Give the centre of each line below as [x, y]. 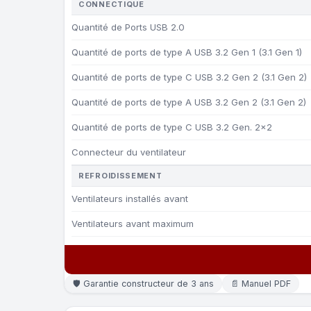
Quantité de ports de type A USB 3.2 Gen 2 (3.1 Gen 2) [189, 102]
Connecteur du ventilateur [129, 152]
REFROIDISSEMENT [120, 176]
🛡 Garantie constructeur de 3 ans [143, 284]
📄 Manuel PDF [261, 284]
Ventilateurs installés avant [130, 199]
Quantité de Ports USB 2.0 [128, 27]
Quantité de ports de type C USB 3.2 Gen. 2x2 [172, 127]
